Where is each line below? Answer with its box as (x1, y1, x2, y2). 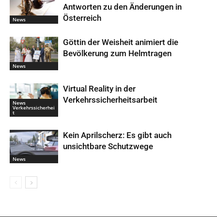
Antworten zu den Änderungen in (63, 1, 182, 12)
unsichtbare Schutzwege (63, 141, 153, 151)
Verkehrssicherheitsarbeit (63, 94, 157, 105)
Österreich (63, 13, 101, 23)
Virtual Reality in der (63, 83, 136, 93)
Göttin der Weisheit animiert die (63, 37, 178, 47)
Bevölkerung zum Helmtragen (63, 48, 171, 58)
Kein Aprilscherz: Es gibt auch (63, 130, 171, 140)
